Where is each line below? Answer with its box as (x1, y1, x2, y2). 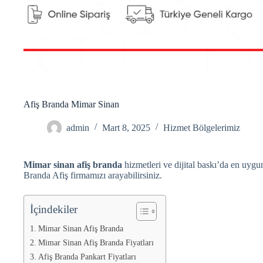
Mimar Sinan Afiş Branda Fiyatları (38, 237, 154, 247)
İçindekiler (30, 203, 77, 215)
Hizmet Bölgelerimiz (163, 122, 240, 133)
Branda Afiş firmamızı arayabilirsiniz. (23, 170, 162, 180)
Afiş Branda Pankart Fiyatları (38, 251, 136, 261)
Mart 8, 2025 (102, 122, 150, 133)
